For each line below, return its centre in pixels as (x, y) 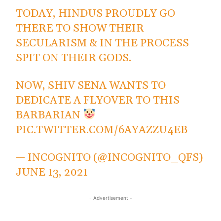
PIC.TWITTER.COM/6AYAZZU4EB (102, 130)
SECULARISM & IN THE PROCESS (103, 43)
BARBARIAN (50, 115)
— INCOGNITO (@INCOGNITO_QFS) (110, 158)
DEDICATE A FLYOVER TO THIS (98, 100)
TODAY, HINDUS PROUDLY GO (96, 14)
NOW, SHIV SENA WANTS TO (91, 86)
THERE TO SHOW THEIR (80, 28)
